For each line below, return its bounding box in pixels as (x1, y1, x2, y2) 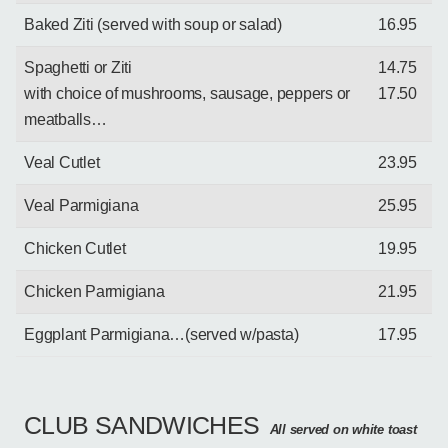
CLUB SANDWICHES (24, 410, 260, 439)
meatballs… (24, 110, 107, 128)
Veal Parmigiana (24, 196, 139, 214)
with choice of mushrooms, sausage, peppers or (24, 84, 351, 102)
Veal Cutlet (24, 153, 100, 171)
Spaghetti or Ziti (24, 58, 132, 76)
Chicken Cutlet (24, 239, 126, 257)
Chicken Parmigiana (24, 282, 165, 300)
